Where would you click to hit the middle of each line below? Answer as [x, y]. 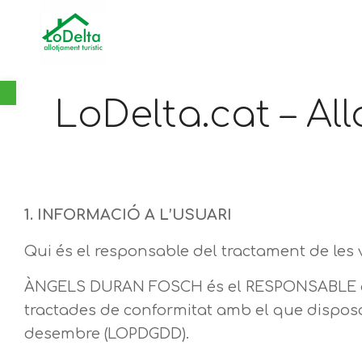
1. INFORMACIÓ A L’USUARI [128, 215]
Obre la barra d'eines [53, 88]
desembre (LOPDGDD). [107, 333]
